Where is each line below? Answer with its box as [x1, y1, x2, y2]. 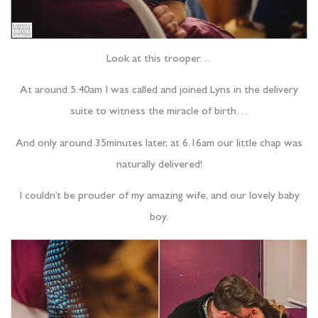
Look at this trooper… [106, 54, 212, 66]
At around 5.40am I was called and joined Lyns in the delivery [20, 85, 298, 97]
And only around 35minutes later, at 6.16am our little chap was [16, 138, 302, 150]
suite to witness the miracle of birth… [70, 106, 248, 119]
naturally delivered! [116, 159, 202, 171]
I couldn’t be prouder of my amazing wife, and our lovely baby [18, 191, 300, 203]
